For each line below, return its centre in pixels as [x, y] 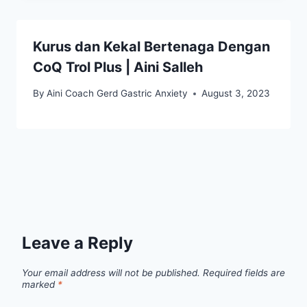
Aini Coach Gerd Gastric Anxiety [118, 94]
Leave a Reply [77, 243]
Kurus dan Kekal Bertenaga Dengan [151, 46]
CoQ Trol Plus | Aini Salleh [118, 67]
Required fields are [244, 273]
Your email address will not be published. [111, 273]
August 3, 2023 [236, 94]
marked [40, 285]
